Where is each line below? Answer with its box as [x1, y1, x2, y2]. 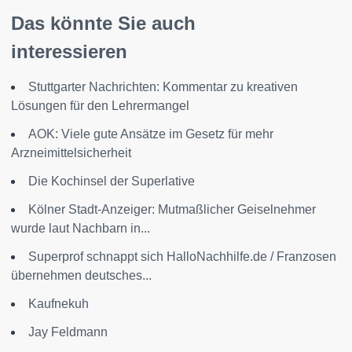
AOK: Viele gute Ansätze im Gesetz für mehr [28, 126, 273, 141]
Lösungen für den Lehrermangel [11, 98, 189, 112]
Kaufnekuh [28, 296, 89, 310]
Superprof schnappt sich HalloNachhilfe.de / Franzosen [28, 249, 336, 263]
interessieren [11, 40, 127, 62]
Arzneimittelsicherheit [11, 145, 131, 159]
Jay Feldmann [28, 324, 108, 339]
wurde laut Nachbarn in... [11, 221, 150, 235]
